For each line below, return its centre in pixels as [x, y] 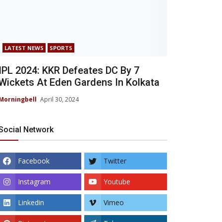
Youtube [117, 181]
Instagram [34, 181]
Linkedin [31, 202]
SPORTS [61, 48]
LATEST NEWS [24, 48]
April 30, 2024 [59, 99]
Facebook [34, 161]
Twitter [115, 161]
